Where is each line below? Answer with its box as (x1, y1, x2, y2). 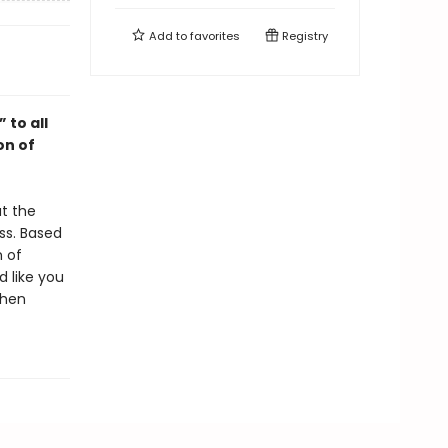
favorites (190, 28, 240, 44)
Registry (279, 28, 328, 44)
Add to (146, 28, 190, 44)
